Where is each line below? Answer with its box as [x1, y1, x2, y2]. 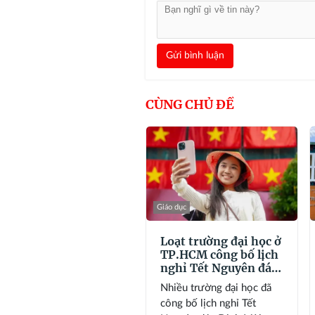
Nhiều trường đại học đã [160, 282, 271, 293]
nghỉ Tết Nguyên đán [160, 260, 279, 275]
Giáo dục [157, 202, 186, 211]
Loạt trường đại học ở [160, 233, 281, 248]
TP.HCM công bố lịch [160, 247, 278, 262]
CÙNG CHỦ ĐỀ [146, 96, 234, 112]
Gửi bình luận [166, 50, 224, 60]
